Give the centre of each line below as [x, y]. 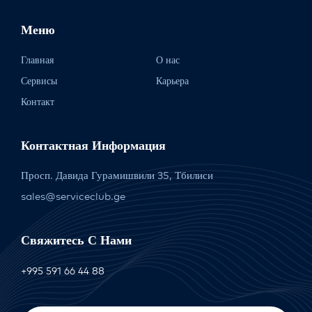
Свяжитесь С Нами [76, 240]
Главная [37, 60]
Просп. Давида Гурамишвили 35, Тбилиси [117, 175]
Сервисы [39, 81]
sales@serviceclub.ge [73, 196]
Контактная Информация [93, 145]
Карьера [172, 81]
